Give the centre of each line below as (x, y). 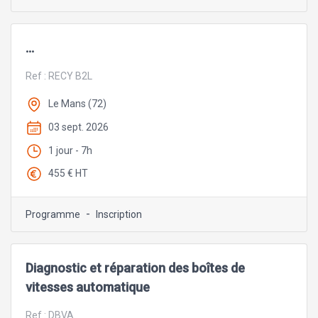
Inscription (119, 215)
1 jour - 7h (70, 150)
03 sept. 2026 (78, 127)
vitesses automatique (88, 287)
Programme (53, 215)
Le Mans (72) (77, 104)
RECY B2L (70, 76)
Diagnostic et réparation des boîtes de (135, 268)
